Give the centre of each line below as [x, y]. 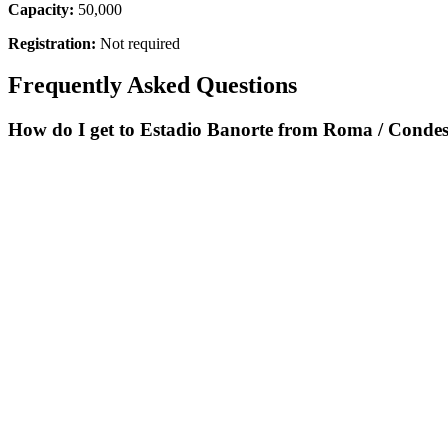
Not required [140, 43]
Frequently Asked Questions [152, 85]
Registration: [52, 43]
